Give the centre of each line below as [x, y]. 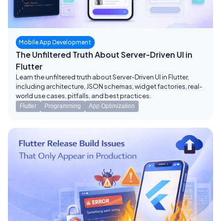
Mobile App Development [55, 42]
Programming [63, 106]
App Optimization [112, 106]
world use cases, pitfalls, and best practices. [83, 96]
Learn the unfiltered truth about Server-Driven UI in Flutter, [102, 77]
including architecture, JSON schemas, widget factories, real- [109, 87]
